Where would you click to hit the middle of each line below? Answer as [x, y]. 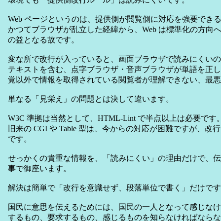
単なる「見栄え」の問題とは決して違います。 [91, 99]
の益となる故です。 [43, 40]
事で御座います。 [39, 169]
